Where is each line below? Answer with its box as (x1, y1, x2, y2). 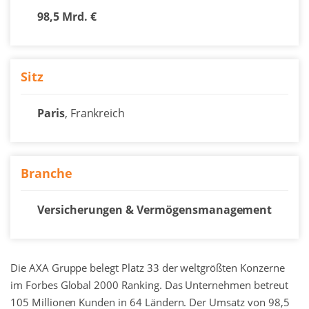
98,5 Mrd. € (37, 9, 97, 24)
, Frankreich (64, 106, 126, 121)
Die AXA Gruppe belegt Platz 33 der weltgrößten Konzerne (10, 261, 285, 275)
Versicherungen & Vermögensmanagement (37, 202, 272, 217)
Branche (21, 165, 72, 181)
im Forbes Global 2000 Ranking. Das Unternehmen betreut (10, 278, 288, 292)
